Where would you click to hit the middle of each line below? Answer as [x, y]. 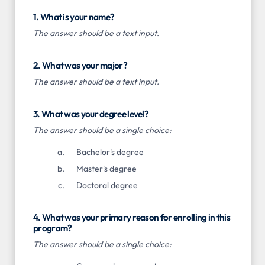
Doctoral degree [107, 185]
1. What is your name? [74, 17]
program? [53, 228]
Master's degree [106, 168]
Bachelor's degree [110, 152]
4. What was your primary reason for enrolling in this [132, 217]
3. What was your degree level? [91, 114]
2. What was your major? [80, 65]
